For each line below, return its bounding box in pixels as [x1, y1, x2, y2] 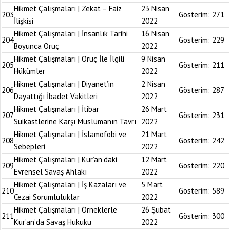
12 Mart [141, 155, 167, 164]
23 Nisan [141, 4, 169, 13]
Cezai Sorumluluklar [14, 192, 80, 202]
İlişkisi [14, 16, 33, 26]
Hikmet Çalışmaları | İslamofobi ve [14, 129, 126, 139]
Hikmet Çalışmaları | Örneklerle [14, 205, 117, 215]
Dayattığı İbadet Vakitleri [14, 91, 98, 101]
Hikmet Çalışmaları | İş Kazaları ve [14, 180, 126, 189]
